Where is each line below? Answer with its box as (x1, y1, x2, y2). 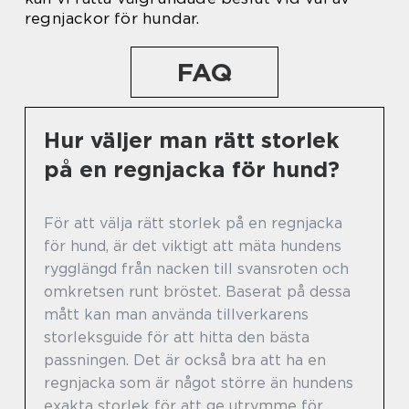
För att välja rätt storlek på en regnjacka (44, 215, 342, 233)
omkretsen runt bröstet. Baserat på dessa (44, 283, 351, 301)
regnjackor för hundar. (25, 9, 200, 28)
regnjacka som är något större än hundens (44, 374, 353, 393)
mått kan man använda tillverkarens (44, 306, 309, 324)
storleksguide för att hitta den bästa (44, 329, 309, 347)
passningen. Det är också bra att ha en (44, 351, 326, 370)
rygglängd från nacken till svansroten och (44, 260, 349, 278)
